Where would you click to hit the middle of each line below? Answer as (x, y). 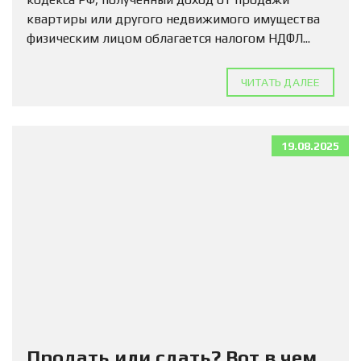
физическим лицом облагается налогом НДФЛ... (168, 39)
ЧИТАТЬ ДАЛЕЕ (280, 83)
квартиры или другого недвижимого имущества (173, 19)
